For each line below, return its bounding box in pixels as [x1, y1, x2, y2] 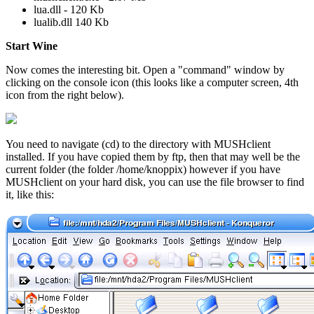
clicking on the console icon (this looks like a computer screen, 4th [6, 76, 299, 88]
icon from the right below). [6, 88, 124, 101]
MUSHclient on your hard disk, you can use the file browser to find [6, 175, 304, 188]
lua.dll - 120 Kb [34, 3, 104, 15]
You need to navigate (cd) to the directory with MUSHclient [6, 137, 271, 150]
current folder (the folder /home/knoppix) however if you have [6, 163, 280, 175]
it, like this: [6, 188, 54, 200]
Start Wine [6, 39, 57, 52]
